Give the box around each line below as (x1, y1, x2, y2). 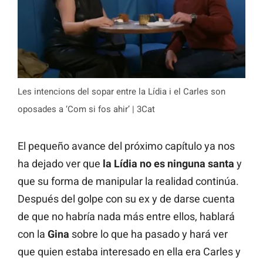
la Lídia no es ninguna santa (103, 157, 234, 170)
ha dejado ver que (18, 157, 103, 170)
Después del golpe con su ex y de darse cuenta (18, 193, 235, 205)
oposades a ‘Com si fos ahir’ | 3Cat (18, 104, 155, 115)
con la (18, 228, 48, 241)
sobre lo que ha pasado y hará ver (69, 228, 228, 241)
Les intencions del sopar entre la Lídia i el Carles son (18, 86, 225, 97)
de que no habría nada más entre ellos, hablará (18, 210, 235, 223)
